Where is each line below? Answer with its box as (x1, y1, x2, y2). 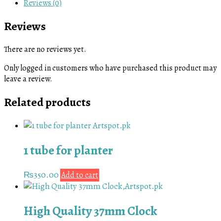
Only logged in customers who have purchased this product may (4, 62, 217, 74)
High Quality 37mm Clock (24, 202, 157, 220)
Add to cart (61, 170, 98, 181)
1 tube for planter (24, 141, 113, 159)
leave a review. (4, 73, 52, 84)
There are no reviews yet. (4, 43, 86, 55)
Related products (4, 94, 91, 110)
